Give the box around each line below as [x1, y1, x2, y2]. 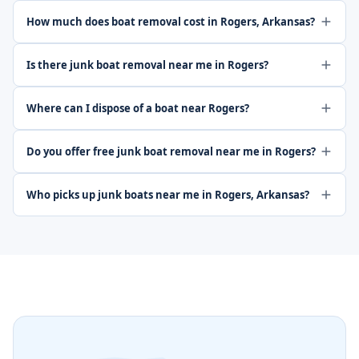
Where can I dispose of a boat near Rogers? [26, 101, 249, 115]
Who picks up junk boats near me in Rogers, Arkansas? [26, 188, 309, 202]
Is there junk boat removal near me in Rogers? [26, 58, 268, 72]
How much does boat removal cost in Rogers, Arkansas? [26, 14, 315, 29]
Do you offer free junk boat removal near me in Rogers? [26, 144, 316, 159]
